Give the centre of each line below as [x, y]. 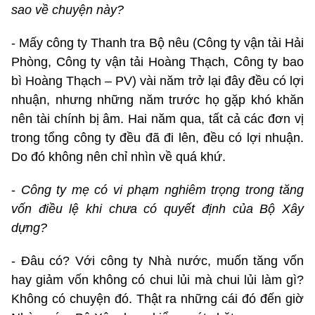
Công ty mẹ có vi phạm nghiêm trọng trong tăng [162, 189]
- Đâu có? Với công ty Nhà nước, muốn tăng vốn [157, 261]
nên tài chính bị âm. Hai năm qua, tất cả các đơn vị [157, 118]
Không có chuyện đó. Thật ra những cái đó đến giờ [157, 298]
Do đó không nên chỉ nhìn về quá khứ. [118, 156]
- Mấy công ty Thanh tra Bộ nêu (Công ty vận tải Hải [157, 43]
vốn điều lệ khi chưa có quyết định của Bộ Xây [157, 208]
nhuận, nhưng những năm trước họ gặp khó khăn [157, 99]
